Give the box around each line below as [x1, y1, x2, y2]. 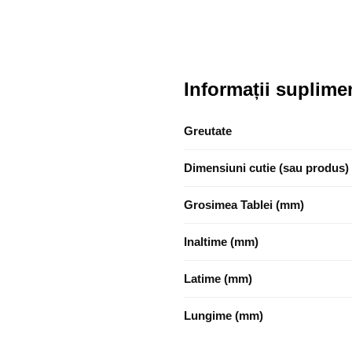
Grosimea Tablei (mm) [184, 198, 304, 212]
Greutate [184, 124, 232, 138]
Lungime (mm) [184, 309, 263, 323]
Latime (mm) [184, 272, 252, 286]
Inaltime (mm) [184, 235, 258, 249]
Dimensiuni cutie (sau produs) [184, 161, 349, 175]
